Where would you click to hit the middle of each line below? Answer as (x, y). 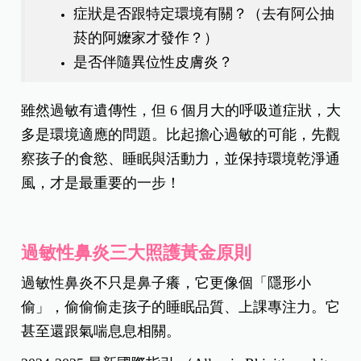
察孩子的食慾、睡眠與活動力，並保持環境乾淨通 (181, 158)
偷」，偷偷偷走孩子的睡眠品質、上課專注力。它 (181, 307)
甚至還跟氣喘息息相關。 (101, 331)
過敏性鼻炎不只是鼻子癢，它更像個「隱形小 (166, 282)
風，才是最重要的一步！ (101, 183)
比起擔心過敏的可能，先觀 (253, 134)
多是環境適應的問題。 (94, 134)
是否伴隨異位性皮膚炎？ (154, 62)
